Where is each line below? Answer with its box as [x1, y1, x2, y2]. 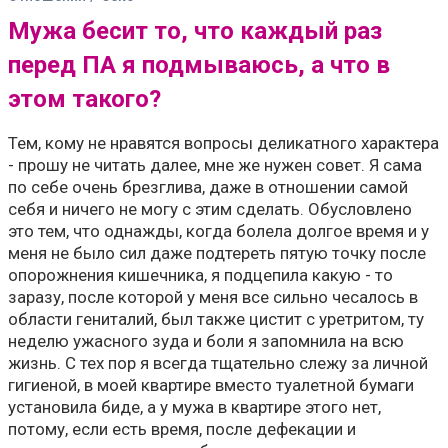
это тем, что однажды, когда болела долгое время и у [8, 221, 429, 241]
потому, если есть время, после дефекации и [8, 419, 356, 439]
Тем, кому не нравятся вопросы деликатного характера [8, 133, 439, 153]
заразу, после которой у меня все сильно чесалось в [8, 287, 418, 307]
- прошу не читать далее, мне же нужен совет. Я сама [8, 155, 422, 175]
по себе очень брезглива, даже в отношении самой [8, 177, 408, 197]
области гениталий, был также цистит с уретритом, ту [8, 309, 424, 329]
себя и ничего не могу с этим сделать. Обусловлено [8, 199, 412, 219]
